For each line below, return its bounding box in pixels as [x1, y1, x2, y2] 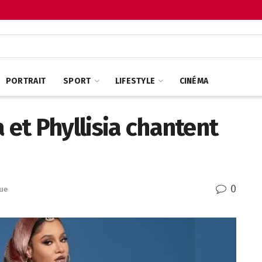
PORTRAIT [5, 76, 46, 86]
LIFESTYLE [115, 76, 156, 86]
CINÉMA [179, 76, 209, 86]
